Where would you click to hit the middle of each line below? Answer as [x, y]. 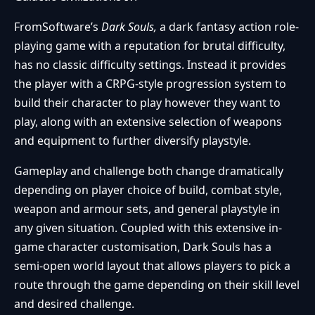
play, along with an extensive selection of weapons [148, 122]
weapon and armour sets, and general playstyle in [147, 209]
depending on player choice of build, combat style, [148, 190]
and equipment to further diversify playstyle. [133, 141]
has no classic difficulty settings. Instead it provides [150, 65]
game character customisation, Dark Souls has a [143, 247]
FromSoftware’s [58, 27]
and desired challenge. [74, 304]
